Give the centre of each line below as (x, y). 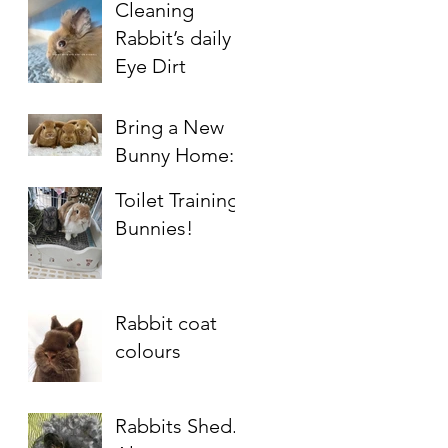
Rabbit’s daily (173, 38)
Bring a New (169, 127)
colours (148, 351)
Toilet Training (177, 200)
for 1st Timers (175, 211)
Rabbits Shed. (176, 426)
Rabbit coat (166, 323)
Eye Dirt (150, 66)
